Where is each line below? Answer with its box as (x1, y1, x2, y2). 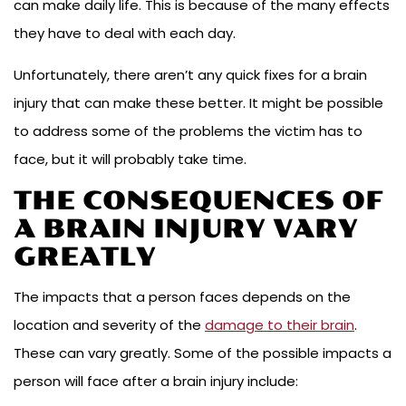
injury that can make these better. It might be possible (14, 93, 383, 113)
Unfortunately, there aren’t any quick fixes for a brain (14, 65, 367, 85)
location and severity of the (14, 315, 205, 335)
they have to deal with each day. (14, 24, 236, 43)
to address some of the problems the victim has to (14, 121, 362, 141)
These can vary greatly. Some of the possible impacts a (14, 343, 391, 363)
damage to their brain (205, 315, 354, 335)
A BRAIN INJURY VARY (14, 214, 358, 245)
